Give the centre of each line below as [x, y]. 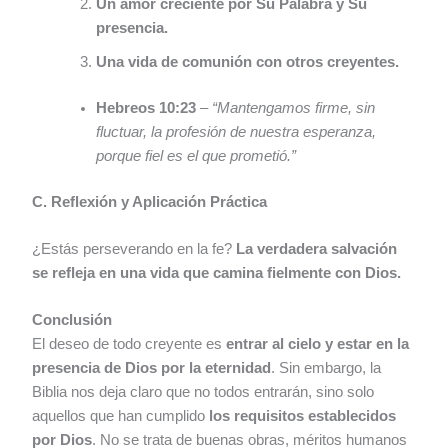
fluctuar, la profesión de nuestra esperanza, [236, 131]
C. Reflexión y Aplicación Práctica [150, 201]
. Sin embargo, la [326, 368]
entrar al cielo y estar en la [318, 344]
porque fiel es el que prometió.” [196, 155]
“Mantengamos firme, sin [294, 107]
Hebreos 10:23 [146, 107]
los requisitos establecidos [303, 416]
